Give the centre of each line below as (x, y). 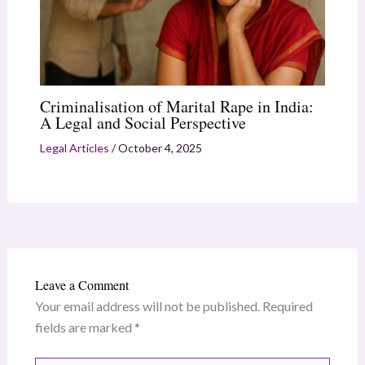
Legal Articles (74, 148)
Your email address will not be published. (147, 306)
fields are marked (84, 328)
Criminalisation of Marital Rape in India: (176, 107)
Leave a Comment (81, 285)
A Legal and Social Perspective (143, 123)
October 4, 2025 (160, 148)
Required (287, 306)
